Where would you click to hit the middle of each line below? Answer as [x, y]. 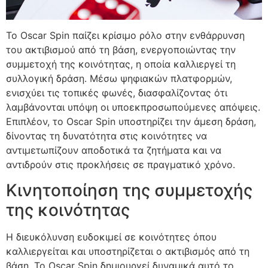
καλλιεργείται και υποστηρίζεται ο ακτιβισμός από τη [128, 251]
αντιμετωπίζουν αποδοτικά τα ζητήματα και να [114, 150]
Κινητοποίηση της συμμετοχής [129, 190]
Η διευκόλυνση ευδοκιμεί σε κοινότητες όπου [111, 237]
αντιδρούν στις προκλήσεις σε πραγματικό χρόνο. [121, 165]
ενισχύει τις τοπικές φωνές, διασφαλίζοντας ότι [117, 93]
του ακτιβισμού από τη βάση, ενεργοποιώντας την [121, 50]
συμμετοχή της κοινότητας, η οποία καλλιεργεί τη [121, 64]
